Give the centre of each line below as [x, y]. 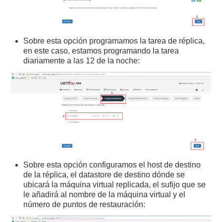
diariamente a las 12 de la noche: [82, 61]
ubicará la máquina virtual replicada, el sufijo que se [115, 185]
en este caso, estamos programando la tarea [101, 51]
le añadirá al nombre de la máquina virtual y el [105, 195]
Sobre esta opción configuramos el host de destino [112, 165]
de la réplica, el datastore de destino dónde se [104, 175]
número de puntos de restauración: [84, 205]
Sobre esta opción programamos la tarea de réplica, [114, 41]
